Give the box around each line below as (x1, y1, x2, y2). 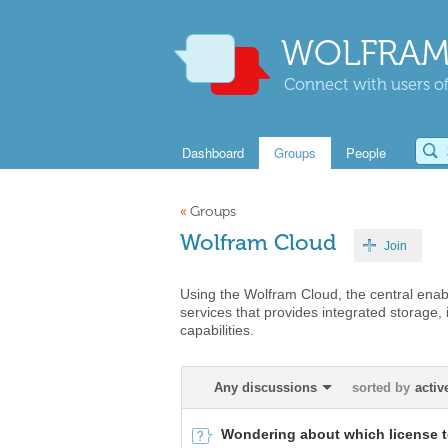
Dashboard (182, 143, 244, 162)
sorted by (352, 380, 410, 395)
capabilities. (180, 322, 254, 338)
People (346, 143, 386, 162)
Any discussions (214, 380, 317, 395)
